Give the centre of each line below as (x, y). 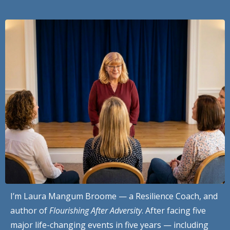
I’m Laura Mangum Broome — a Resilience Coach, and (114, 196)
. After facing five (174, 211)
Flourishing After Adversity (95, 211)
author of (30, 211)
